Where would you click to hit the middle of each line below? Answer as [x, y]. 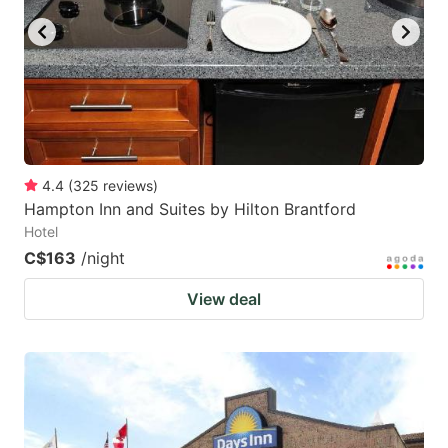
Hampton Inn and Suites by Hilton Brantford [190, 209]
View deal [224, 299]
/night [103, 258]
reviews [128, 186]
